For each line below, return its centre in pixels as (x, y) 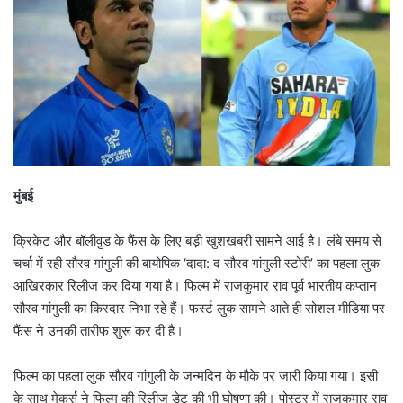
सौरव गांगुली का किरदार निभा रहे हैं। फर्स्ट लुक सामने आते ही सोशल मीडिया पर (199, 309)
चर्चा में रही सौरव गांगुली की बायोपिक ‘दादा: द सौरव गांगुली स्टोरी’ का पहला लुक (197, 264)
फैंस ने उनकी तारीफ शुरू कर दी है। (99, 331)
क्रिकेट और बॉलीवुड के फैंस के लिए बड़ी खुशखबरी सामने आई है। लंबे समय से (197, 241)
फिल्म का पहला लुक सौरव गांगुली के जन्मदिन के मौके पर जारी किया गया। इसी (196, 376)
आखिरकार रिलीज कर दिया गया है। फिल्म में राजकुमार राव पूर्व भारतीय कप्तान (195, 286)
